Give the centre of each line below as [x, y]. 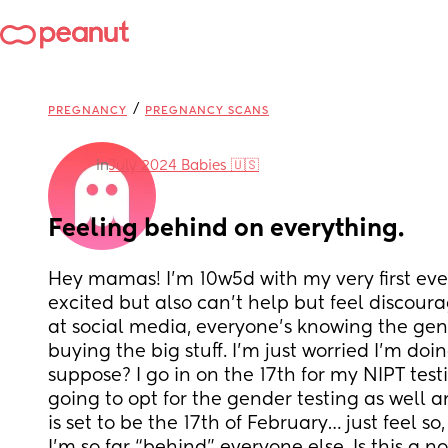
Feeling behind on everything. [226, 229]
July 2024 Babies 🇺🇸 [184, 166]
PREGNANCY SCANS [207, 110]
